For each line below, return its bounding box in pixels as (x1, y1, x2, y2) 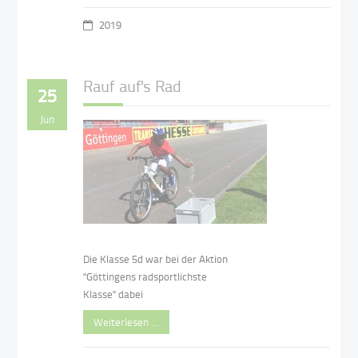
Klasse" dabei (83, 286, 144, 301)
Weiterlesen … (93, 314, 160, 329)
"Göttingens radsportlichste (83, 268, 208, 284)
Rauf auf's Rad (83, 74, 182, 97)
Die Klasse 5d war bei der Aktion (83, 251, 229, 266)
